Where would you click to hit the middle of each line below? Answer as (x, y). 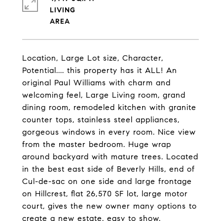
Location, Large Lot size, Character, (93, 58)
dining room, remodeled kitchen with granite (109, 107)
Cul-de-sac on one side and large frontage (107, 181)
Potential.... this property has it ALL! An (100, 70)
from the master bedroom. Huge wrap (97, 144)
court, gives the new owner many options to (110, 206)
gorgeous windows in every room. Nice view (109, 132)
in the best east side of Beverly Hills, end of (109, 169)
